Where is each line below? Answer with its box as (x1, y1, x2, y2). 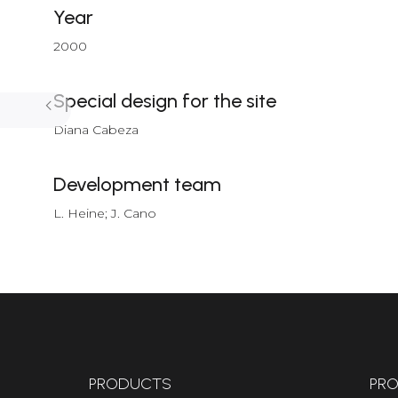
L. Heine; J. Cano (53, 205, 156, 221)
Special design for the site (53, 89, 276, 113)
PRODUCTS (89, 374, 171, 394)
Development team (53, 172, 221, 196)
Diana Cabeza (53, 122, 139, 138)
